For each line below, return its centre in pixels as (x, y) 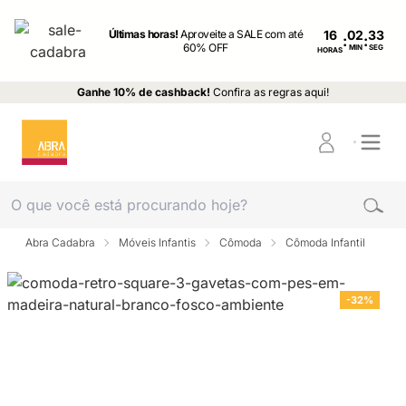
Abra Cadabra (60, 242)
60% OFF (206, 48)
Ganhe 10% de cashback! (144, 92)
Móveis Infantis (157, 242)
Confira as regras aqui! (271, 92)
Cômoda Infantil (325, 242)
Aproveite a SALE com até (242, 34)
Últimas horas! (145, 34)
